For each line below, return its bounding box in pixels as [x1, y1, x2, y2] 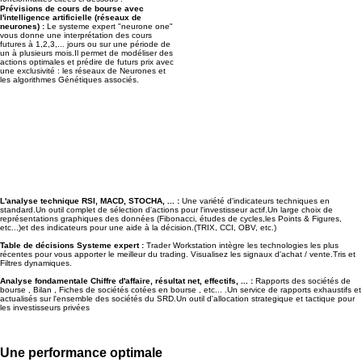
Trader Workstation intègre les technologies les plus [145, 241, 339, 250]
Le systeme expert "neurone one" [44, 22, 173, 31]
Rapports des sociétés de [255, 276, 351, 285]
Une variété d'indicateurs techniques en [181, 196, 330, 205]
